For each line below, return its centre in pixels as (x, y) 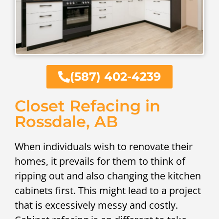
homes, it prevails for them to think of (100, 161)
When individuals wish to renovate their (104, 146)
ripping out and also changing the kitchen (108, 175)
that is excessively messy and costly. (96, 205)
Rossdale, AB (66, 121)
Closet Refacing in (88, 106)
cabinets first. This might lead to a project (108, 190)
